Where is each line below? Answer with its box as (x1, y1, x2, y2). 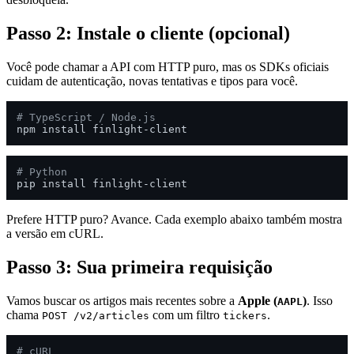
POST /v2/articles (42, 309, 149, 322)
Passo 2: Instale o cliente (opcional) (6, 23, 290, 44)
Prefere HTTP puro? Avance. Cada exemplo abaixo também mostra (6, 213, 342, 227)
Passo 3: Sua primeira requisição (6, 257, 273, 277)
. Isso (307, 293, 333, 307)
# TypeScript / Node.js (17, 111, 156, 124)
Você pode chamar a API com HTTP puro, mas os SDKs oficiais (6, 60, 329, 74)
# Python (17, 166, 67, 179)
